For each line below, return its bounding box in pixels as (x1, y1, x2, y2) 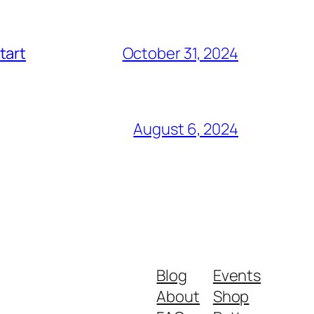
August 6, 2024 (133, 118, 238, 139)
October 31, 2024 (122, 42, 238, 64)
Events (212, 264, 261, 286)
